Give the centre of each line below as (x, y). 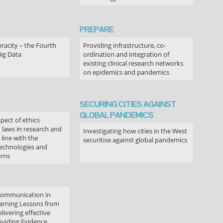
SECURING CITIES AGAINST (128, 104)
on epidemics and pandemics (126, 72)
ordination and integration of (126, 54)
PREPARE (97, 30)
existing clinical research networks (133, 63)
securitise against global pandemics (135, 140)
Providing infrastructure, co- (124, 45)
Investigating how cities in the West (135, 131)
